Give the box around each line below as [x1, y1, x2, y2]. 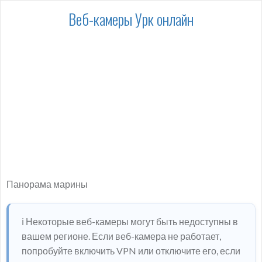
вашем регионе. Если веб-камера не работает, [22, 230, 221, 242]
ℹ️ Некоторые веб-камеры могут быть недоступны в [22, 215, 238, 227]
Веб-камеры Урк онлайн [68, 8, 194, 30]
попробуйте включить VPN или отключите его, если [22, 244, 240, 256]
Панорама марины [6, 178, 88, 189]
